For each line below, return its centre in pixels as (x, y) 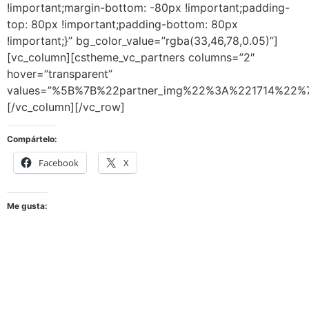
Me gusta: (27, 206)
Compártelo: (32, 139)
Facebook (59, 162)
